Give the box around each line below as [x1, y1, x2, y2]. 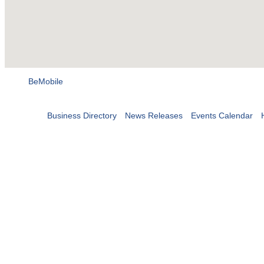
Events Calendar [190, 111, 253, 121]
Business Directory [47, 111, 117, 121]
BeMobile [28, 77, 63, 87]
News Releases [124, 111, 183, 121]
